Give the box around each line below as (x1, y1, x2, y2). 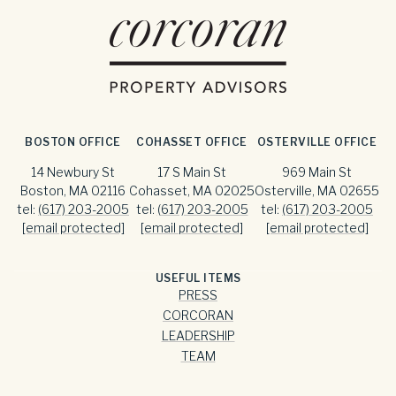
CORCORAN (163, 307, 233, 323)
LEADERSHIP (161, 327, 235, 343)
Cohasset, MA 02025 (129, 182, 255, 198)
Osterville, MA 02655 (255, 182, 379, 198)
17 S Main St (157, 164, 226, 179)
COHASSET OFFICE (136, 134, 247, 148)
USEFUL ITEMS (155, 270, 241, 285)
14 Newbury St (31, 164, 115, 179)
